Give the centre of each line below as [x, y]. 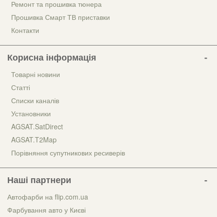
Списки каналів [35, 100]
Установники [31, 113]
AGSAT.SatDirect [37, 126]
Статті [21, 87]
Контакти [25, 30]
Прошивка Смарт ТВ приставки [61, 17]
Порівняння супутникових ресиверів [68, 152]
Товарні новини [36, 74]
